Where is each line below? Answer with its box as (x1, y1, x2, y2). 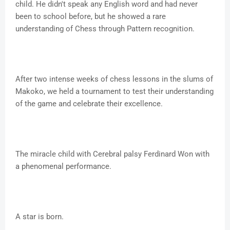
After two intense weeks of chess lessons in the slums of (15, 74, 213, 84)
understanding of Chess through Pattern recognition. (15, 24, 195, 34)
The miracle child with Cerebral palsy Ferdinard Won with (15, 149, 209, 159)
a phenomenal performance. (15, 162, 111, 171)
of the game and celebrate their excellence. (15, 99, 163, 109)
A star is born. (15, 212, 64, 222)
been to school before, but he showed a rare (15, 12, 166, 22)
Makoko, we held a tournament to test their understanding (15, 87, 214, 97)
